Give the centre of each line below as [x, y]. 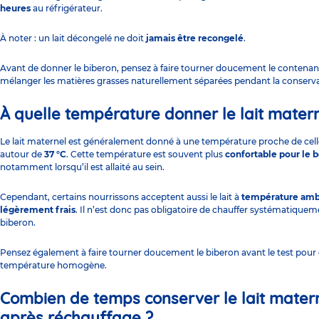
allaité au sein [134, 167]
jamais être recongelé [195, 38]
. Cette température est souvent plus [146, 154]
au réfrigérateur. [67, 8]
